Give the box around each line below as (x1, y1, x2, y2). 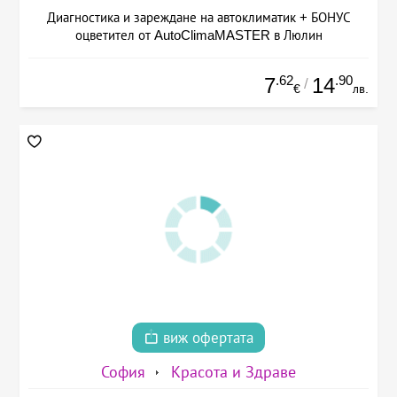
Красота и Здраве (171, 363, 296, 382)
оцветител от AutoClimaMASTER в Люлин (74, 27, 323, 43)
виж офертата (159, 330, 253, 347)
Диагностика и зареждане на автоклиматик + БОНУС (46, 10, 351, 26)
